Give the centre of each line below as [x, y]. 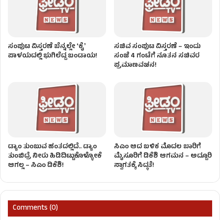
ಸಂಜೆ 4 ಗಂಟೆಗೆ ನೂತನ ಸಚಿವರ [157, 56]
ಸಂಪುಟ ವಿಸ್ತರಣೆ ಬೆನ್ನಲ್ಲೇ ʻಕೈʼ [47, 47]
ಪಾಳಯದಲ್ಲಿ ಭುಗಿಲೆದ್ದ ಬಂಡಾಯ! [53, 56]
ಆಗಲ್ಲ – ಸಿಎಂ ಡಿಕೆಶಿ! [36, 166]
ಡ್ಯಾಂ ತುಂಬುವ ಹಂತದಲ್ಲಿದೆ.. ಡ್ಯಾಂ [52, 147]
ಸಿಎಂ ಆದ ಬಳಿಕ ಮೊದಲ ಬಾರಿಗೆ [157, 147]
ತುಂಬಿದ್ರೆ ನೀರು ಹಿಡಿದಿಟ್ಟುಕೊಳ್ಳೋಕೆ [55, 157]
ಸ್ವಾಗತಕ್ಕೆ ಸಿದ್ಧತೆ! [134, 166]
